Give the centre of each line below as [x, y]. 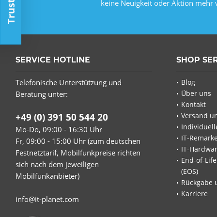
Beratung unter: [42, 94]
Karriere [194, 193]
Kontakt [194, 104]
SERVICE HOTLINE [53, 60]
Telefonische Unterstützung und [69, 82]
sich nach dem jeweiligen [57, 164]
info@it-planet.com [47, 199]
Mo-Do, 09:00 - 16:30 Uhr [59, 129]
